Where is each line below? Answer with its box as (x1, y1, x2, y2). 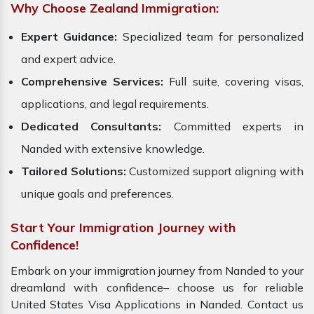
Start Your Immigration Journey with (11, 219, 235, 236)
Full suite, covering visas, (163, 74, 304, 89)
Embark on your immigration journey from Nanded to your (11, 264, 303, 278)
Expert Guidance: (21, 29, 118, 44)
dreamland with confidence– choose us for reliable (11, 280, 303, 295)
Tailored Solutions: (21, 164, 126, 179)
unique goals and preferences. (21, 186, 174, 201)
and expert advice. (21, 52, 116, 67)
